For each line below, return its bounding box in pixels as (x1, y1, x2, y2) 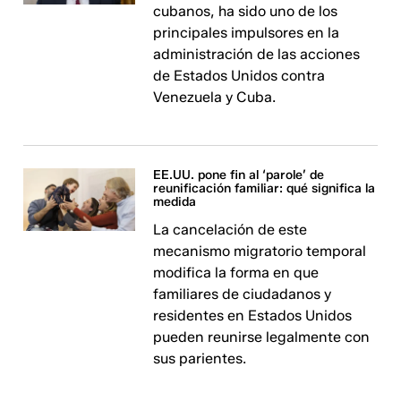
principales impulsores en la (153, 24, 340, 41)
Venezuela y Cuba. (153, 89, 277, 106)
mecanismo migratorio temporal (153, 243, 367, 260)
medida (153, 194, 197, 209)
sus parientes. (153, 350, 247, 367)
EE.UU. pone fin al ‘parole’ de (153, 167, 325, 183)
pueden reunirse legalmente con (153, 328, 371, 346)
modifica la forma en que (153, 264, 320, 281)
